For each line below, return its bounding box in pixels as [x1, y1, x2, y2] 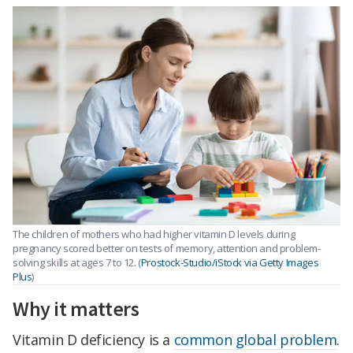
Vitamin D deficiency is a [13, 330, 174, 350]
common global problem [173, 330, 337, 350]
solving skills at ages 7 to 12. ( [13, 255, 141, 269]
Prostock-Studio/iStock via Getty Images [140, 255, 319, 269]
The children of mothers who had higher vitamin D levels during [13, 226, 295, 241]
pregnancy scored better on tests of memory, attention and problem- [13, 240, 321, 255]
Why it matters [13, 295, 139, 322]
